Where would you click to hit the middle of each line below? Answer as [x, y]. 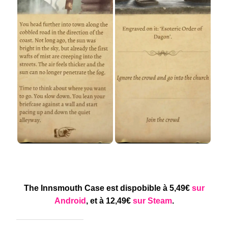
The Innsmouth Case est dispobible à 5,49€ [108, 188]
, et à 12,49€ [109, 201]
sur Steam [152, 201]
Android [70, 201]
